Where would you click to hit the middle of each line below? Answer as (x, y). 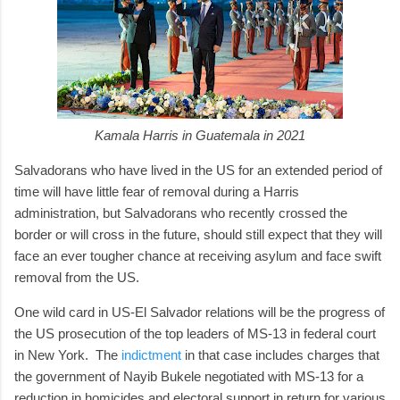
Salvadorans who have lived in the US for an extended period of (198, 170)
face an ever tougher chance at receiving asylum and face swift (198, 255)
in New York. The (68, 354)
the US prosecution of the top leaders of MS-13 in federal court (195, 333)
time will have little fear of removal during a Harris (157, 191)
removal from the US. (84, 277)
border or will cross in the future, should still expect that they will (198, 234)
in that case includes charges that (280, 354)
